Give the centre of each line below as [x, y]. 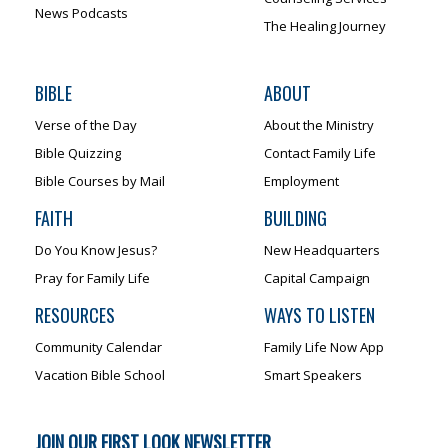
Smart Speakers [313, 374]
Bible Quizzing [78, 152]
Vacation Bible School [100, 374]
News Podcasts [81, 12]
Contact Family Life [320, 152]
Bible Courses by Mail [100, 180]
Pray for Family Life [92, 277]
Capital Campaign [317, 277]
